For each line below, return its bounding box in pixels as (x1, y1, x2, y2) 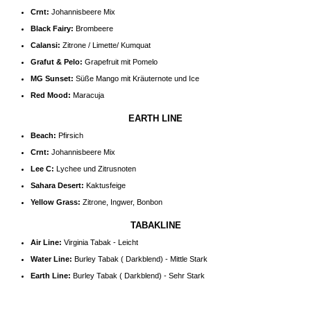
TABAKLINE (130, 220, 181, 231)
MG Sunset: (31, 74, 74, 83)
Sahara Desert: (31, 181, 84, 190)
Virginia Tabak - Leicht (64, 238, 138, 247)
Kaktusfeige (84, 181, 126, 190)
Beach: (31, 131, 56, 140)
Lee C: (31, 165, 54, 174)
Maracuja (71, 91, 104, 100)
